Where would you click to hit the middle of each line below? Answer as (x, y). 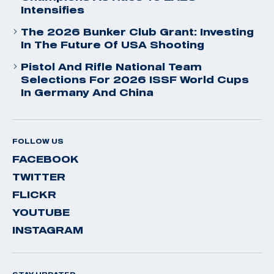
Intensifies (53, 9)
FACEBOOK (46, 159)
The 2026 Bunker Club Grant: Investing (137, 31)
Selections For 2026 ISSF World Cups (135, 79)
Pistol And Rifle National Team (111, 66)
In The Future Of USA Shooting (113, 44)
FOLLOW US (38, 141)
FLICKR (34, 194)
